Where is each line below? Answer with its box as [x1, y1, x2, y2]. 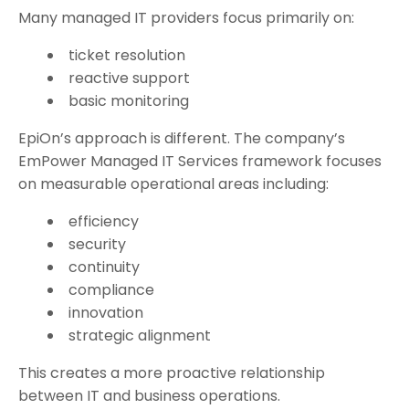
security [68, 234, 126, 256]
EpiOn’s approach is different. [18, 128, 234, 150]
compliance [68, 279, 154, 301]
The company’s [234, 128, 345, 150]
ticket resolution [68, 45, 185, 67]
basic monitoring [68, 90, 189, 112]
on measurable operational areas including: [18, 173, 329, 195]
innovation [68, 302, 143, 324]
